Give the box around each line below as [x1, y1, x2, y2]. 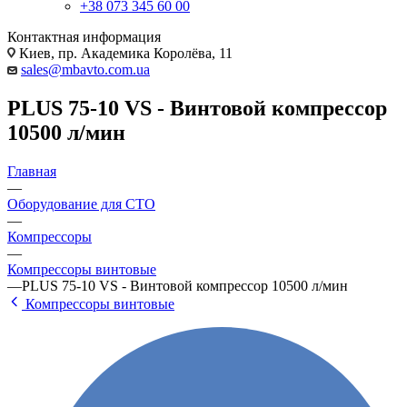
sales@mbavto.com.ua [21, 61, 150, 77]
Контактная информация [7, 28, 161, 45]
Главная [7, 163, 56, 179]
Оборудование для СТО [7, 195, 155, 212]
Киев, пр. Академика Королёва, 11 [15, 45, 233, 61]
